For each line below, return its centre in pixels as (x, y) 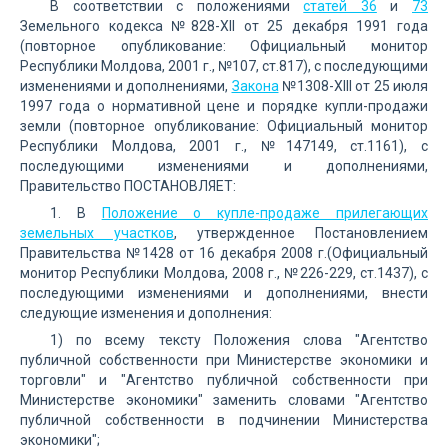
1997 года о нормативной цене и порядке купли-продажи (224, 106)
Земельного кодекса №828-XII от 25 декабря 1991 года (224, 26)
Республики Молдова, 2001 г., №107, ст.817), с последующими (224, 66)
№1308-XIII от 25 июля (353, 86)
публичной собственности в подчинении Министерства (224, 420)
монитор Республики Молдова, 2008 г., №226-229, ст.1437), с (224, 273)
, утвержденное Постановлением (301, 233)
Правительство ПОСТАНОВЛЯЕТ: (128, 186)
